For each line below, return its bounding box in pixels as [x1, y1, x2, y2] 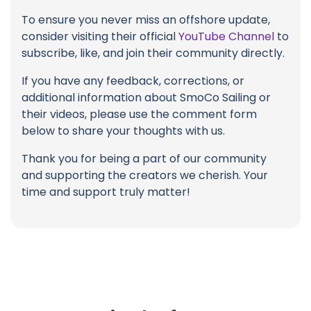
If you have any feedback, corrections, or [22, 73, 244, 90]
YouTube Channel [178, 28, 274, 45]
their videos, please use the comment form [22, 106, 257, 123]
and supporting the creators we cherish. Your [22, 167, 268, 184]
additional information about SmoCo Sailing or [22, 90, 271, 106]
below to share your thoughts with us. [22, 123, 225, 140]
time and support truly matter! [22, 184, 190, 201]
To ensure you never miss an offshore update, [22, 12, 270, 28]
